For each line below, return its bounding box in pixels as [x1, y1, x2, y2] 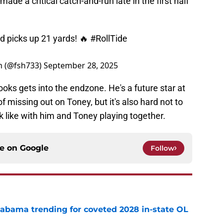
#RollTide [90, 33, 127, 44]
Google [20, 143, 49, 153]
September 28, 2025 [44, 60, 118, 71]
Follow [151, 144, 174, 153]
